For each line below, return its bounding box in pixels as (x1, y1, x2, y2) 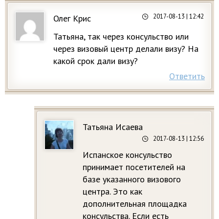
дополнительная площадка (83, 197, 187, 209)
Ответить (169, 70, 205, 82)
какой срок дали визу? (53, 55, 138, 66)
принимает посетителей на (83, 161, 185, 173)
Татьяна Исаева (83, 121, 143, 132)
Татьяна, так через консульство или (53, 30, 189, 42)
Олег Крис (53, 12, 91, 24)
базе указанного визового (83, 173, 181, 185)
